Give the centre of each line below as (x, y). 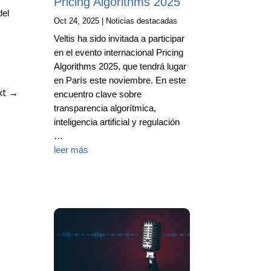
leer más (71, 150)
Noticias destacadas (142, 21)
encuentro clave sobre (98, 94)
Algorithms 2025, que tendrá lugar (120, 67)
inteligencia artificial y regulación (117, 122)
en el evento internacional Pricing (119, 53)
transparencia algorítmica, (105, 108)
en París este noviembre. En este (120, 80)
